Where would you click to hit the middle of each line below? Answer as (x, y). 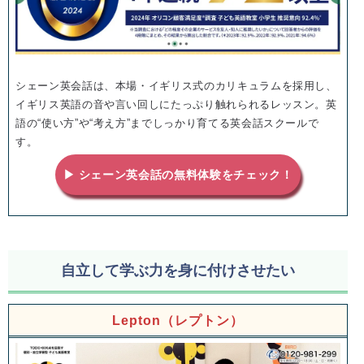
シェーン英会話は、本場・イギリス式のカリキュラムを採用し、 (176, 86)
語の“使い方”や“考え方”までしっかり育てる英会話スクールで (167, 123)
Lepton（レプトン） (178, 321)
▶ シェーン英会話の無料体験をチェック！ (178, 174)
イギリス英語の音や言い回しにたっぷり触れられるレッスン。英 (176, 105)
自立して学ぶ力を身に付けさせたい (178, 271)
